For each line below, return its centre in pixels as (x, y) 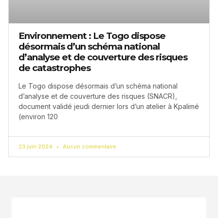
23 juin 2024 (36, 146)
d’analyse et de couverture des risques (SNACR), (98, 96)
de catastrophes (54, 68)
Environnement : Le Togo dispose (92, 36)
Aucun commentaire (89, 146)
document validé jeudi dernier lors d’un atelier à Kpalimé (109, 106)
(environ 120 (38, 116)
